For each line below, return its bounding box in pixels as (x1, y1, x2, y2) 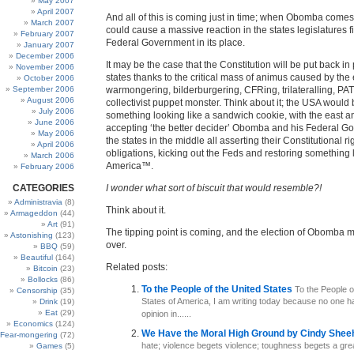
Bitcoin (33, 264, 58, 273)
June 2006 (35, 118, 74, 126)
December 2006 (16, 51, 74, 60)
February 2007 (21, 29, 74, 38)
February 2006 (21, 162, 74, 171)
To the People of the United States (141, 284, 295, 295)
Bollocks (28, 275, 58, 284)
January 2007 (24, 40, 74, 49)
